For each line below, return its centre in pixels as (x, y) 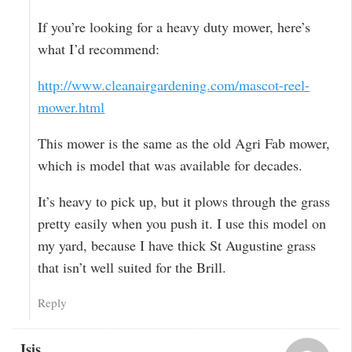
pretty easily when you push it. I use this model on (182, 223)
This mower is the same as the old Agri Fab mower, (184, 143)
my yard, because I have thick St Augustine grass (177, 245)
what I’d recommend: (99, 48)
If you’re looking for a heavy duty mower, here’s (174, 26)
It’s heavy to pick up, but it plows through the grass (184, 201)
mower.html (71, 106)
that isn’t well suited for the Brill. (132, 267)
